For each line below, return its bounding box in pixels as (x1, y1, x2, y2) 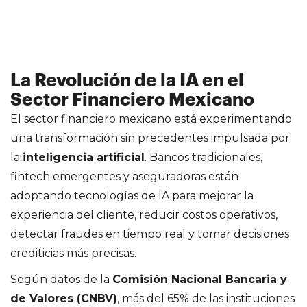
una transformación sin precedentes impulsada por (10, 131, 290, 145)
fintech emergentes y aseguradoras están (10, 169, 238, 183)
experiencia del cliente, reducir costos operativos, (10, 208, 278, 221)
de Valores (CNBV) (10, 291, 117, 305)
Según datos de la (10, 272, 112, 286)
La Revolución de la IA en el (10, 71, 244, 90)
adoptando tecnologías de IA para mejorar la (10, 188, 254, 202)
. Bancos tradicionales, (145, 150, 262, 164)
